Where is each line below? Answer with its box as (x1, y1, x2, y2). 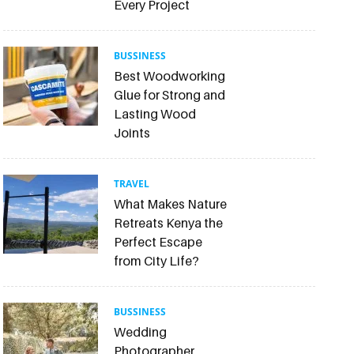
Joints (113, 124, 150, 141)
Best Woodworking (113, 67, 225, 84)
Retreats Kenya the (113, 214, 223, 231)
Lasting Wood (113, 105, 196, 122)
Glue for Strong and (113, 86, 225, 103)
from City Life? (113, 252, 199, 269)
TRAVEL (113, 176, 149, 190)
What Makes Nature (113, 195, 227, 212)
